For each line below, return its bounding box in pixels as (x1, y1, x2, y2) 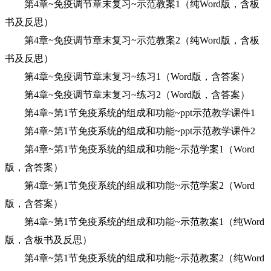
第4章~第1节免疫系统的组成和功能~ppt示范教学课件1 (5, 108, 255, 118)
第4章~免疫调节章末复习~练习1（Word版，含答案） (5, 71, 250, 82)
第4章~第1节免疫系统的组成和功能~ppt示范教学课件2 (5, 126, 255, 136)
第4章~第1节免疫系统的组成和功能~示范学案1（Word (5, 144, 255, 154)
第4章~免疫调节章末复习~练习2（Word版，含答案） (5, 90, 250, 100)
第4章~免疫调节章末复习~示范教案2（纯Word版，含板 (5, 35, 260, 45)
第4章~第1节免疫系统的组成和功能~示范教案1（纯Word (5, 217, 264, 227)
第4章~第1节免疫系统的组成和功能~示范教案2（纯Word (5, 253, 264, 263)
